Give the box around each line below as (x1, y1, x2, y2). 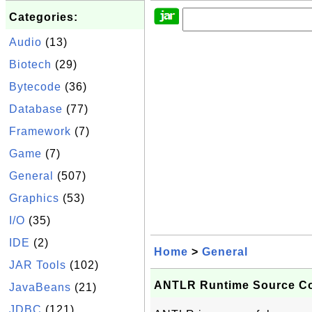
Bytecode (9, 81, 61, 93)
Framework (9, 125, 71, 137)
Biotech (9, 58, 52, 70)
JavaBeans (9, 281, 71, 293)
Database (9, 103, 63, 115)
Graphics (9, 192, 59, 204)
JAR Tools (9, 259, 66, 271)
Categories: (9, 11, 78, 23)
